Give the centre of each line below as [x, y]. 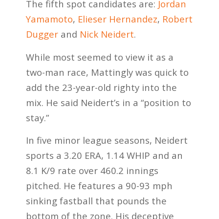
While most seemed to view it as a [99, 57]
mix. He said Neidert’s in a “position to [108, 102]
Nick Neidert [107, 34]
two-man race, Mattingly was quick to [107, 72]
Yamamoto [49, 19]
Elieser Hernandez [117, 19]
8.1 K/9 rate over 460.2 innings [92, 171]
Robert [177, 19]
